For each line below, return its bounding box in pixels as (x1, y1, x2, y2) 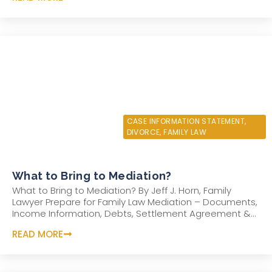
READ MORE (12, 228, 63, 241)
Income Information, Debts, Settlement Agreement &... (12, 206, 256, 220)
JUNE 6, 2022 (19, 114, 64, 125)
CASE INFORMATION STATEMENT (126, 115, 245, 126)
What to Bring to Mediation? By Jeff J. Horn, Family (12, 183, 231, 197)
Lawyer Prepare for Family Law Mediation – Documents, (12, 195, 257, 208)
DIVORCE (126, 126, 160, 137)
